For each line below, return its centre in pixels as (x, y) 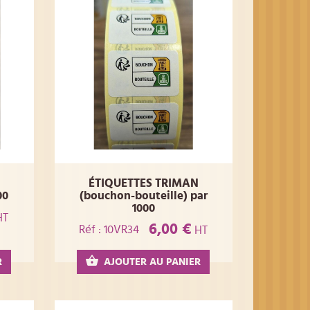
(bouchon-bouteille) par (143, 195)
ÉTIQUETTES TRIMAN (143, 183)
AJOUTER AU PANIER (153, 262)
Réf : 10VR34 (109, 229)
